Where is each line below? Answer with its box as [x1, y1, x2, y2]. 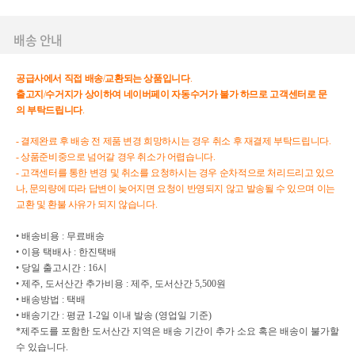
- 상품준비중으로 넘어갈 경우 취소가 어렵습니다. [16, 151, 218, 162]
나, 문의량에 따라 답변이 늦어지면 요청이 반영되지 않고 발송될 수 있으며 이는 [16, 183, 335, 194]
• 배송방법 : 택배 [16, 294, 86, 305]
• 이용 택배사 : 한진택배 [16, 246, 116, 258]
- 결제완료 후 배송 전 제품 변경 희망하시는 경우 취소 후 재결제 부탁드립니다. [16, 136, 334, 147]
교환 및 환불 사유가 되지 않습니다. [16, 199, 162, 210]
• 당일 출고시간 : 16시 [16, 262, 107, 273]
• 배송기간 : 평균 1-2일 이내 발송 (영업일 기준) [16, 310, 212, 321]
